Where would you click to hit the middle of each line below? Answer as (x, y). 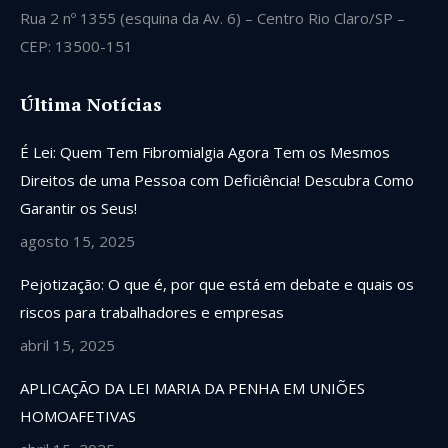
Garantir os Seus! (78, 208)
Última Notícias (91, 104)
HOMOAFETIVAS (78, 416)
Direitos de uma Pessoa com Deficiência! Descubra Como (217, 180)
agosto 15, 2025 (77, 241)
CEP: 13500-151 (76, 46)
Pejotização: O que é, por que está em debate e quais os (217, 284)
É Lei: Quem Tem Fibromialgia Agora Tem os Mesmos (205, 152)
